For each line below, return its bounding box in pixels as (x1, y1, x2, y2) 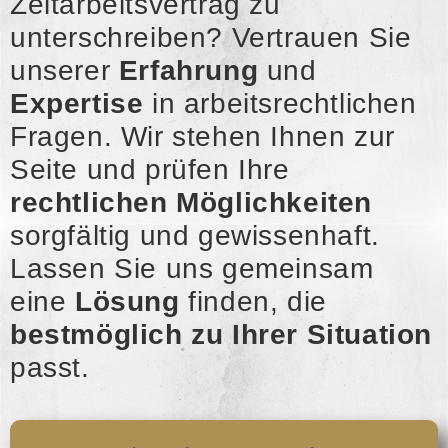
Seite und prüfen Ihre (10, 154, 290, 185)
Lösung (75, 286, 180, 317)
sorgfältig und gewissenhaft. (10, 220, 380, 251)
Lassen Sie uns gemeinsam (10, 253, 374, 284)
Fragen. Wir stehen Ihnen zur (10, 121, 395, 152)
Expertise (10, 88, 144, 119)
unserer (10, 55, 111, 86)
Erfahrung (110, 55, 259, 86)
